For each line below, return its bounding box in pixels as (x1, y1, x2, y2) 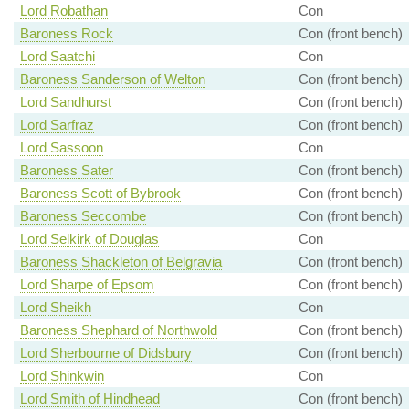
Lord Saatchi (19, 48, 95, 65)
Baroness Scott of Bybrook (19, 185, 181, 202)
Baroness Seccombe (19, 208, 146, 225)
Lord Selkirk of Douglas (19, 231, 159, 247)
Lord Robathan (19, 3, 108, 19)
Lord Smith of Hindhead (19, 391, 160, 407)
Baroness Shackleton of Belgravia (19, 254, 222, 270)
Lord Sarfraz (19, 117, 94, 133)
